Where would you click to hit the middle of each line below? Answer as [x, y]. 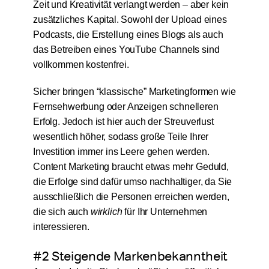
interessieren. [61, 227]
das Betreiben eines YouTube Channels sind [126, 50]
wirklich [106, 212]
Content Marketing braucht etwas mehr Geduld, [131, 167]
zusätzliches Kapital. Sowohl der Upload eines [130, 20]
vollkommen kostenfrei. [81, 65]
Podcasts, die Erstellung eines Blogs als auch [128, 35]
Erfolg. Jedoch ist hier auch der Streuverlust [123, 122]
